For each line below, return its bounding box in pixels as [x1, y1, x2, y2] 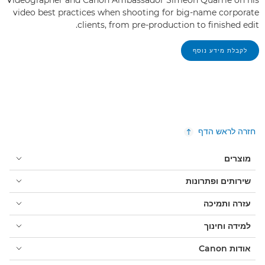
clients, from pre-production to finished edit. [77, 19, 259, 30]
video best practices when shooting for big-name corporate [13, 7, 259, 18]
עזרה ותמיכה [203, 198, 251, 209]
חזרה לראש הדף [198, 125, 256, 137]
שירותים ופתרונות [186, 175, 251, 186]
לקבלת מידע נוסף [193, 46, 247, 54]
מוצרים [224, 153, 251, 164]
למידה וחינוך [204, 220, 251, 231]
